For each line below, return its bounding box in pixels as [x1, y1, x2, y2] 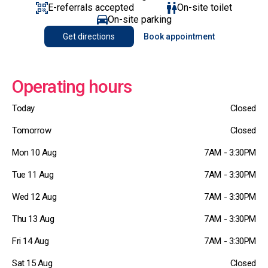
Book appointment [143, 32, 215, 41]
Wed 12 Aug [12, 191, 57, 202]
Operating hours [12, 76, 132, 97]
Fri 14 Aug [12, 236, 49, 246]
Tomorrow [12, 125, 51, 136]
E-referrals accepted [47, 2, 134, 13]
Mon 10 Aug [12, 147, 57, 158]
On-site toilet [177, 2, 233, 13]
